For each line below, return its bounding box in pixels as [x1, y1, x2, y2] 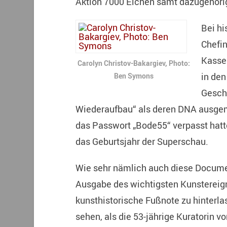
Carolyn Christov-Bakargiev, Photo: [77, 58, 190, 68]
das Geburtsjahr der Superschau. [75, 135, 208, 147]
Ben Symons [113, 71, 154, 81]
